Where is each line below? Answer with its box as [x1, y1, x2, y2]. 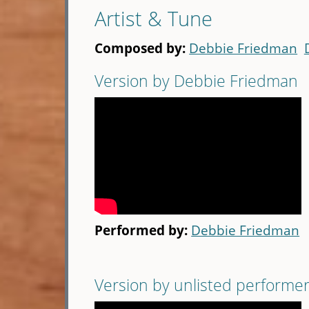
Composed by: [94, 39, 190, 58]
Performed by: [94, 221, 192, 240]
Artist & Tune [94, 5, 213, 32]
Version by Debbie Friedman [94, 70, 299, 92]
